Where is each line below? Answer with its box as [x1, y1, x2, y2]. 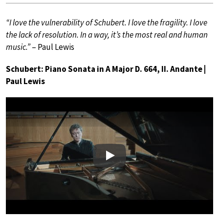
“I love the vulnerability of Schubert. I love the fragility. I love [6, 17, 207, 28]
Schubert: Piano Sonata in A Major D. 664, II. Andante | [6, 64, 206, 74]
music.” [6, 42, 30, 52]
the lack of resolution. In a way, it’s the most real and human [6, 29, 208, 40]
